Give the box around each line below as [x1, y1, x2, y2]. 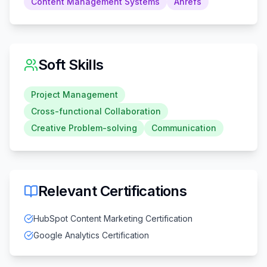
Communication [151, 122, 216, 133]
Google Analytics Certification [33, 229, 149, 240]
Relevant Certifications [38, 182, 187, 200]
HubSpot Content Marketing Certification [33, 213, 193, 223]
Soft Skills [38, 55, 104, 73]
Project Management [31, 89, 118, 100]
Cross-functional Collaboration [31, 105, 161, 116]
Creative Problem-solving [31, 122, 137, 133]
